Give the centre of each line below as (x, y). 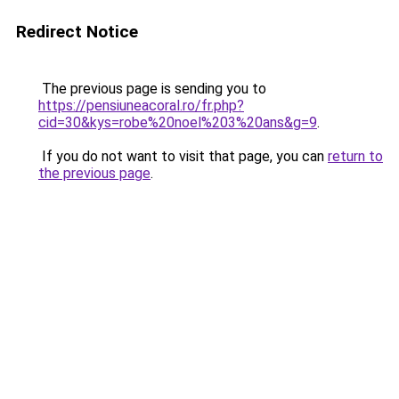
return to (355, 156)
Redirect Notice (77, 32)
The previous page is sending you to (152, 89)
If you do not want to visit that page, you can (183, 156)
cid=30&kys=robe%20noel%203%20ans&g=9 (178, 122)
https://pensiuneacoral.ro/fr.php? (141, 106)
